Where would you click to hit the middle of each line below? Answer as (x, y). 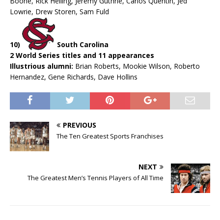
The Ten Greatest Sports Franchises (110, 136)
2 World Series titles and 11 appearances (82, 55)
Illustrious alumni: (42, 66)
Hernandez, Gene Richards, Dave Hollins (74, 77)
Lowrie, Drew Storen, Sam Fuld (59, 12)
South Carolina (82, 45)
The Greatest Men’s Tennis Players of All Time (96, 178)
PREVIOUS (80, 125)
